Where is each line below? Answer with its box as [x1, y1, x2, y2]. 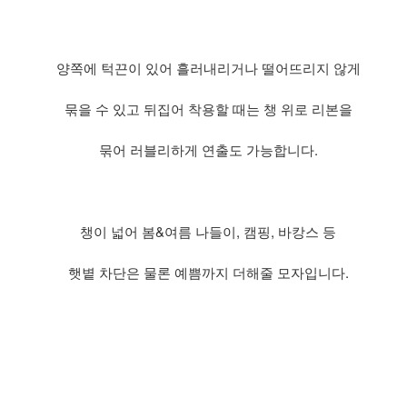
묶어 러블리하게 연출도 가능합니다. [98, 139, 318, 159]
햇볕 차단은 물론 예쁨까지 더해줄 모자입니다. [67, 262, 349, 282]
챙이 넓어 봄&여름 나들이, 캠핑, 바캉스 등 [80, 221, 336, 241]
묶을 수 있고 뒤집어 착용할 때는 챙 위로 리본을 [64, 98, 352, 118]
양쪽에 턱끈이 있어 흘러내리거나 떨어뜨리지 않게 [55, 57, 361, 77]
